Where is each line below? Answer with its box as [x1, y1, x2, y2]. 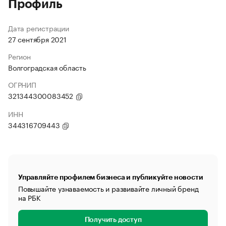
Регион [8, 50, 31, 62]
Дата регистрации [8, 22, 69, 33]
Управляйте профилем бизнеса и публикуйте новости [18, 174, 203, 181]
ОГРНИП [8, 79, 36, 90]
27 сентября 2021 [8, 33, 67, 44]
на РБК [18, 192, 41, 203]
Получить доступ [84, 216, 142, 223]
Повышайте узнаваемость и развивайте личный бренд [18, 183, 199, 194]
